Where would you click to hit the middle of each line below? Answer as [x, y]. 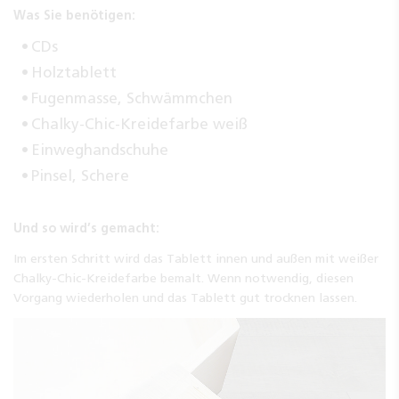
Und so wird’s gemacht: [86, 228]
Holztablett [74, 73]
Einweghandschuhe [100, 150]
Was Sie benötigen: [74, 16]
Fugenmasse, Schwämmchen [132, 98]
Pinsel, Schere [80, 176]
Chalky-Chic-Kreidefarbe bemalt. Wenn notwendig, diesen [183, 278]
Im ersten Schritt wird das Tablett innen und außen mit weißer [196, 259]
